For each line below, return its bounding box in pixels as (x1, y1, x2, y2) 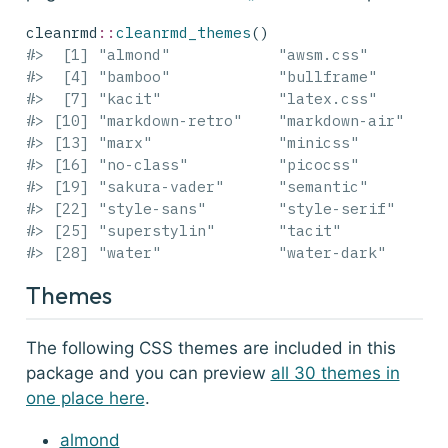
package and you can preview (25, 362, 271, 383)
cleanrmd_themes (115, 23, 251, 43)
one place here (25, 387, 145, 408)
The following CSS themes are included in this (25, 337, 396, 358)
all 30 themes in (270, 362, 400, 383)
